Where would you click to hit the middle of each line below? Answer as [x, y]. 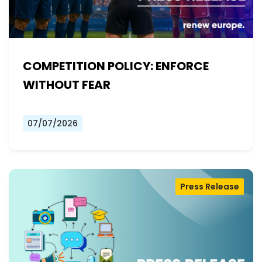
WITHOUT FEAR [67, 85]
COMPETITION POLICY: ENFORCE [116, 66]
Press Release [210, 187]
